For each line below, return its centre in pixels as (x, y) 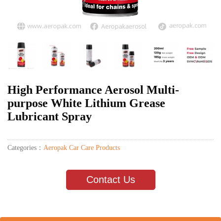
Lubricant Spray (50, 117)
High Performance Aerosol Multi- (93, 90)
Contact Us (110, 180)
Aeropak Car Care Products (82, 148)
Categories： (25, 148)
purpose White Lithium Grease (86, 103)
